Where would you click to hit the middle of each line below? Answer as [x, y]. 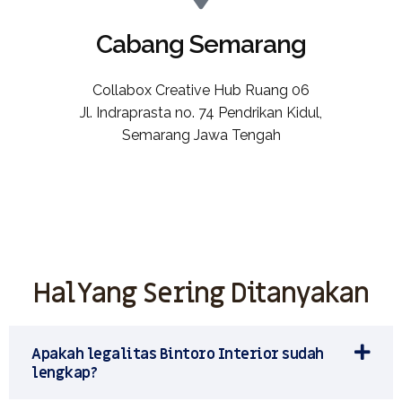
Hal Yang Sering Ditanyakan [201, 294]
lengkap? [64, 374]
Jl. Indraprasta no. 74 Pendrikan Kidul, [201, 113]
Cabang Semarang [201, 45]
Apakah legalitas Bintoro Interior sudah [178, 355]
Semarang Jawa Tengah [201, 135]
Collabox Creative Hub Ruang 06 [201, 91]
